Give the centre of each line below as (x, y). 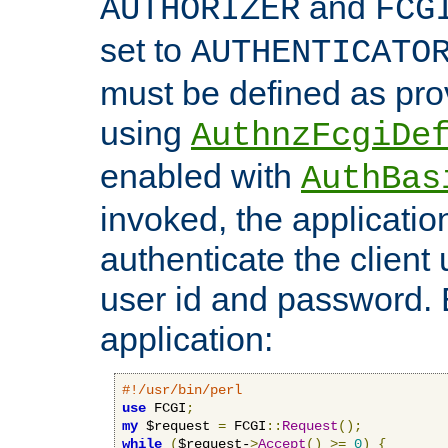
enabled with (200, 175)
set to (145, 49)
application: (186, 338)
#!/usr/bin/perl (182, 389)
